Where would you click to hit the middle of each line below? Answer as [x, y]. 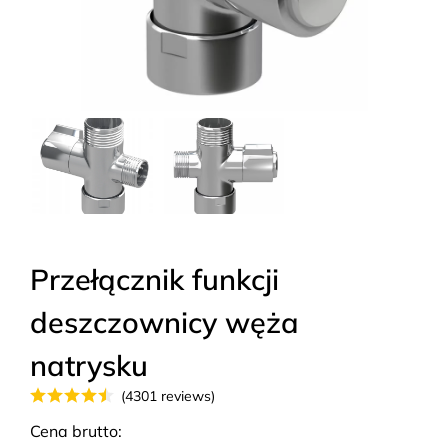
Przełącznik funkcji [154, 279]
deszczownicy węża [164, 322]
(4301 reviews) [168, 396]
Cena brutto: [76, 431]
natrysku [89, 365]
